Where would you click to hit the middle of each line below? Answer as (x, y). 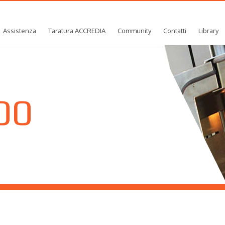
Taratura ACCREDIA (77, 31)
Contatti (175, 31)
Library (208, 31)
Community (134, 31)
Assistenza (20, 31)
